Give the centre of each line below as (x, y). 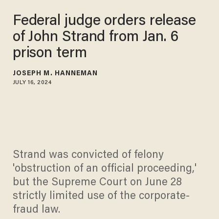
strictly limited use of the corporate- (101, 197)
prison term (50, 54)
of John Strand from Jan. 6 (96, 37)
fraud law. (36, 210)
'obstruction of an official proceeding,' (104, 169)
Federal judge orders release (104, 21)
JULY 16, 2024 (32, 82)
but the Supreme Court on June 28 (97, 183)
